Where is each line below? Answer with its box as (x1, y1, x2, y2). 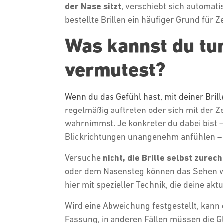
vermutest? (64, 58, 170, 81)
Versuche (64, 152, 103, 163)
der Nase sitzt (64, 1, 121, 11)
